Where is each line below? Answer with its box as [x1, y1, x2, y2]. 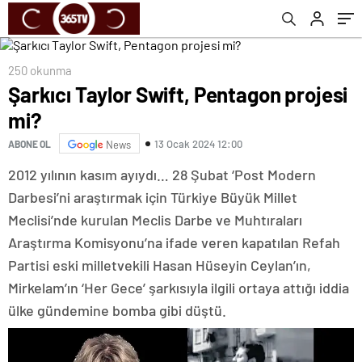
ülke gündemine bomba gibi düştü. [8, 301, 226, 319]
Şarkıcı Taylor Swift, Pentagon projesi [8, 82, 348, 107]
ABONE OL [8, 137, 51, 149]
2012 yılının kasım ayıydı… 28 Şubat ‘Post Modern [8, 166, 316, 183]
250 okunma [8, 63, 72, 78]
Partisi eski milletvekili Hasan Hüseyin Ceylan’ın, [8, 256, 311, 274]
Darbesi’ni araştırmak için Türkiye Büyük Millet [8, 188, 297, 206]
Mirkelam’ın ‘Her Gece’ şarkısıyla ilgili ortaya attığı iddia [8, 279, 349, 297]
